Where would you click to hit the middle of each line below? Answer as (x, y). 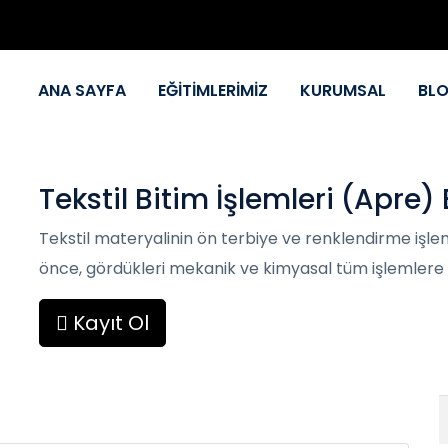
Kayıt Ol (108, 323)
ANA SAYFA (82, 91)
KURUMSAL (343, 91)
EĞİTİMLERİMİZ (213, 91)
